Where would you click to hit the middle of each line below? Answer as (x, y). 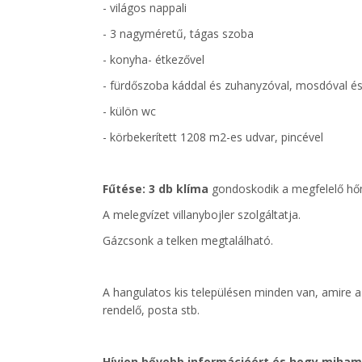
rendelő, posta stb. (151, 310)
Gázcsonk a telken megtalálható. (188, 240)
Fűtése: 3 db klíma (157, 189)
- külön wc (129, 111)
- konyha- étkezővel (154, 59)
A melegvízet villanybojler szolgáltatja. (202, 215)
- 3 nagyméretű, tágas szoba (178, 34)
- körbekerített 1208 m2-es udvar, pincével (213, 137)
